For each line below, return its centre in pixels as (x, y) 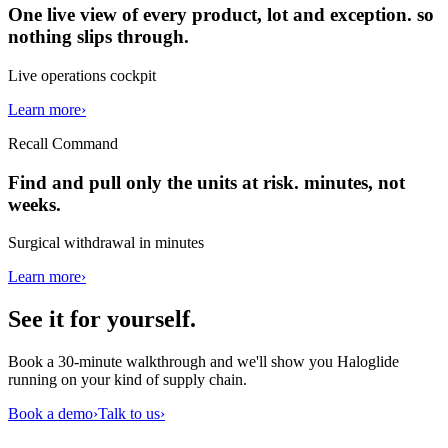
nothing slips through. (98, 37)
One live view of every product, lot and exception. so (221, 15)
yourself (148, 319)
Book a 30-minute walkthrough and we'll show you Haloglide (203, 362)
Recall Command (63, 143)
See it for (57, 319)
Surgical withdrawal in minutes (106, 243)
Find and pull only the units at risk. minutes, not (206, 182)
